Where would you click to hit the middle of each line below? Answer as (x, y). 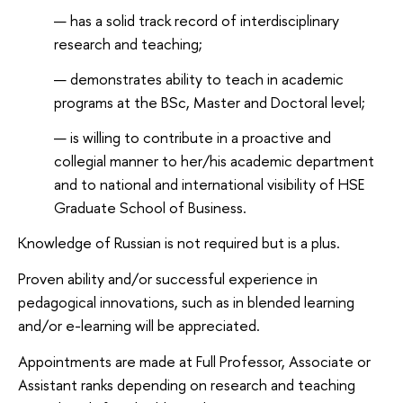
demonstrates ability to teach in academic (207, 79)
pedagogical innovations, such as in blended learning (186, 302)
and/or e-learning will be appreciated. (139, 326)
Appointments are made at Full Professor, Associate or (194, 361)
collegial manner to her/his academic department (214, 160)
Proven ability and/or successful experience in (168, 279)
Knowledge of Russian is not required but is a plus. (179, 243)
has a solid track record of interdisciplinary (205, 21)
